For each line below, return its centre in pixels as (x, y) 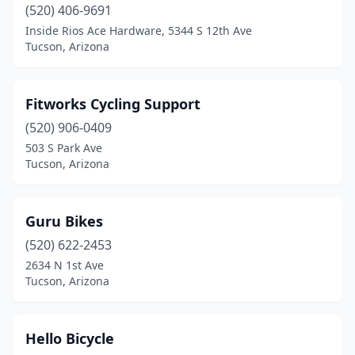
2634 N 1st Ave (65, 265)
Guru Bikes (64, 221)
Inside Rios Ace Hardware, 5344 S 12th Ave (139, 31)
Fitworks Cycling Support (113, 104)
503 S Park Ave (64, 148)
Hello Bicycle (70, 338)
